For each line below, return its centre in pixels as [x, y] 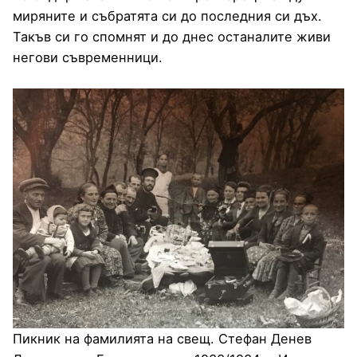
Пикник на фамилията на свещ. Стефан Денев [162, 339]
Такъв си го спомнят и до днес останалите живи [172, 37]
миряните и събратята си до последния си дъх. [167, 16]
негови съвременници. [88, 58]
